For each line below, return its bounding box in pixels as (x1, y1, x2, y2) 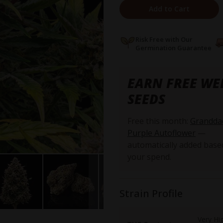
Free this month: (127, 115, 190, 127)
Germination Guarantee (135, 43, 212, 53)
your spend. (127, 151, 171, 163)
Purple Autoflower (127, 127, 196, 139)
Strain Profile (119, 187, 183, 201)
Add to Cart (149, 4, 190, 14)
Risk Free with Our (135, 35, 194, 44)
